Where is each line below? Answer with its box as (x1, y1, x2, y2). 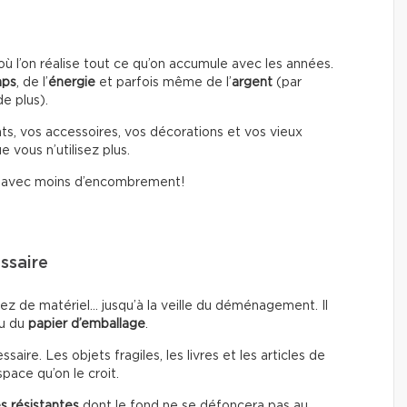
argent (232, 75, 273, 89)
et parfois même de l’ (99, 75, 232, 89)
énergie (48, 75, 99, 89)
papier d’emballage (28, 317, 145, 331)
